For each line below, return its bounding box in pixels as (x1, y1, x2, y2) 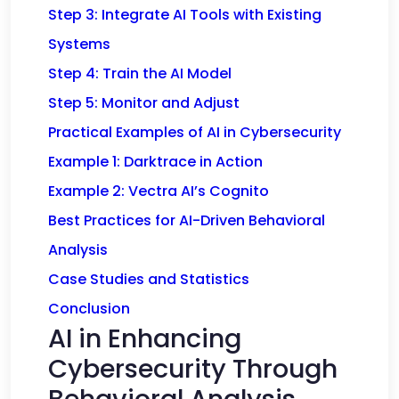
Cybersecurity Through (48, 351, 338, 387)
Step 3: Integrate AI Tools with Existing (48, 4, 322, 25)
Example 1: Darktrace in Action (48, 151, 263, 172)
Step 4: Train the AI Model (48, 63, 232, 84)
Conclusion (48, 298, 130, 319)
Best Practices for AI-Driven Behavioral (48, 210, 325, 231)
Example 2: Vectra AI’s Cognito (48, 181, 269, 201)
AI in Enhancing (48, 321, 241, 356)
